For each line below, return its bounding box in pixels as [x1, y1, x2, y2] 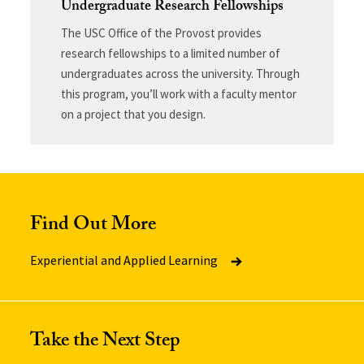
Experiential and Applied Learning [30, 251, 221, 268]
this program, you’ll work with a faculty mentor [60, 85, 297, 102]
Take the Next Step [30, 325, 181, 359]
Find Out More [30, 209, 157, 243]
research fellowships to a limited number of [60, 45, 280, 61]
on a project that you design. [60, 106, 206, 122]
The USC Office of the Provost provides [60, 24, 262, 41]
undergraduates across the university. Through [60, 65, 300, 81]
